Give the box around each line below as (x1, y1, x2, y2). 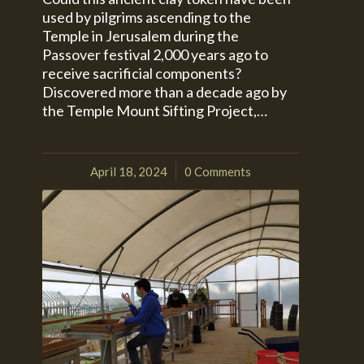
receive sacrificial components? (42, 64, 242, 83)
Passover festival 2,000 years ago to (42, 45, 269, 64)
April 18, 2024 (90, 164, 168, 180)
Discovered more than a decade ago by (42, 83, 288, 102)
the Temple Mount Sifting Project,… (42, 102, 268, 120)
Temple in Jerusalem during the (42, 27, 240, 45)
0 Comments (184, 164, 252, 180)
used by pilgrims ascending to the (42, 8, 252, 27)
